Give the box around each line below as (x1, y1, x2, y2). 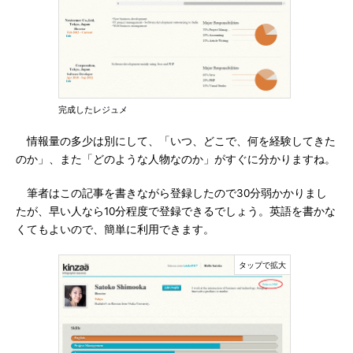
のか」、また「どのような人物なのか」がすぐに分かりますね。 (16, 153, 336, 165)
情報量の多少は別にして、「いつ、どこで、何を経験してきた (16, 135, 336, 147)
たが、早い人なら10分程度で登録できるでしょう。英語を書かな (16, 205, 336, 217)
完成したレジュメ (58, 104, 128, 115)
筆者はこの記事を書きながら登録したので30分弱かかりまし (16, 187, 327, 199)
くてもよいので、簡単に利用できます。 (16, 223, 214, 236)
